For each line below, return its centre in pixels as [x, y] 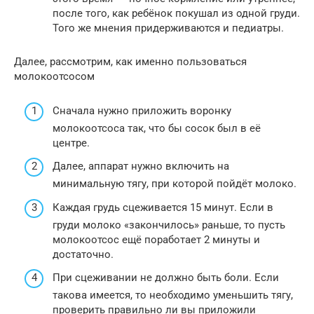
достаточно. [83, 254]
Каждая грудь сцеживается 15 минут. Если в [163, 207]
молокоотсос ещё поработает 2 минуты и [156, 239]
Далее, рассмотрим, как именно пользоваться [130, 62]
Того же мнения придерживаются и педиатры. [168, 28]
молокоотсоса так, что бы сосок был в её [157, 128]
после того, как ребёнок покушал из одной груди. [176, 14]
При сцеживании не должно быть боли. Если [166, 278]
